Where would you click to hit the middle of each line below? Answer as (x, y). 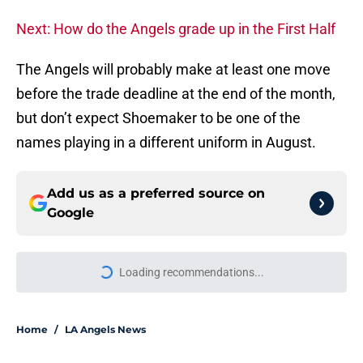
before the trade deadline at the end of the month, (176, 94)
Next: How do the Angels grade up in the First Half (176, 29)
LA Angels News (105, 330)
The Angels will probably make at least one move (173, 70)
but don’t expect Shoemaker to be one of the (158, 118)
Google (70, 213)
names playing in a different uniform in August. (166, 143)
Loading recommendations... (191, 273)
